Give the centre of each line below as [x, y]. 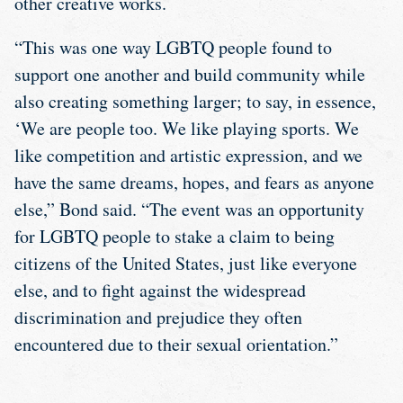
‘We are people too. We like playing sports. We [187, 128]
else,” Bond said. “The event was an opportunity [189, 209]
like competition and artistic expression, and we [188, 155]
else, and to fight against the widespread [160, 290]
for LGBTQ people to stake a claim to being [175, 236]
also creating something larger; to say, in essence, [195, 101]
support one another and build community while [190, 74]
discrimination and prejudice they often [158, 317]
